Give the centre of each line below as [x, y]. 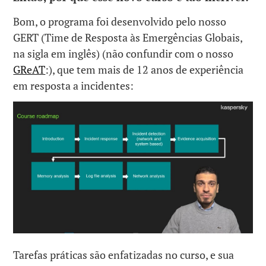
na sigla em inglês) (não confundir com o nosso [123, 53]
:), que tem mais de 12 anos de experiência [145, 69]
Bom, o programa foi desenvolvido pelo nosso [120, 21]
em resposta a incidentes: [74, 85]
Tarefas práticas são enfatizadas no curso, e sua [124, 254]
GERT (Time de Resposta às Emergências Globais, [128, 37]
